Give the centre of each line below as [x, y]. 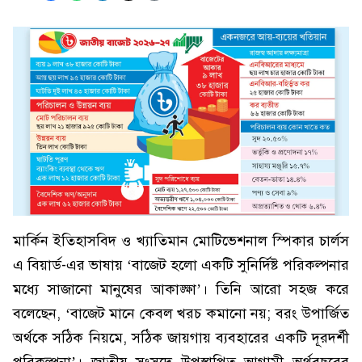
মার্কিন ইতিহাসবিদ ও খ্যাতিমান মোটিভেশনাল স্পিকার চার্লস [181, 241]
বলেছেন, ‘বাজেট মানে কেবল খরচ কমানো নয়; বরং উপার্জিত [181, 314]
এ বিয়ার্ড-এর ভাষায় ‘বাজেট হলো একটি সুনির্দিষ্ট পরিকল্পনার [181, 265]
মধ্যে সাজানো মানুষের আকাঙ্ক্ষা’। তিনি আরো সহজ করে [181, 289]
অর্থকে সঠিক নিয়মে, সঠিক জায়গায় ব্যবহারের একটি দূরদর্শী [181, 338]
